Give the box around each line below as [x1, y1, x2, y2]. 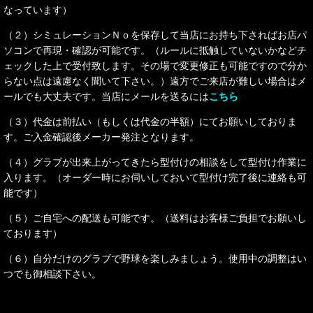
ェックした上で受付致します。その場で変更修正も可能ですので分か [3, 59, 307, 72]
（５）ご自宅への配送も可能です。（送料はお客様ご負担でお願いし [3, 212, 307, 224]
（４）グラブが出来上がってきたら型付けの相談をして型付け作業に [3, 156, 307, 168]
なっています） [3, 3, 72, 16]
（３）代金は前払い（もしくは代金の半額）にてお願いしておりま [3, 115, 297, 128]
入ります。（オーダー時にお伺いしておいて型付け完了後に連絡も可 [3, 171, 307, 184]
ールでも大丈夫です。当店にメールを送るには [3, 90, 209, 103]
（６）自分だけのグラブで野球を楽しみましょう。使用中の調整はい [3, 252, 307, 265]
